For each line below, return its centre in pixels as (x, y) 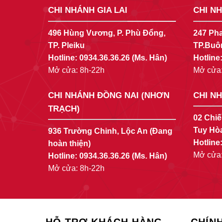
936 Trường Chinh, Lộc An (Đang (110, 131)
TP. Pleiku (66, 45)
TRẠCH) (64, 109)
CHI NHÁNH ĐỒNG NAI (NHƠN (109, 95)
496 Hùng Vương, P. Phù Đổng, (107, 33)
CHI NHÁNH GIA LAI (88, 10)
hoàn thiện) (69, 144)
